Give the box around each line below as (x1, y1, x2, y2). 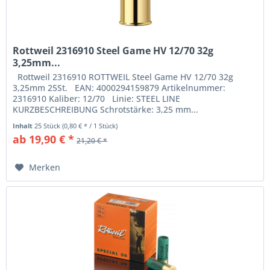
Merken (29, 161, 61, 173)
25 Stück (34, 121, 63, 130)
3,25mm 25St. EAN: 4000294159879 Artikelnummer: (13, 81, 226, 93)
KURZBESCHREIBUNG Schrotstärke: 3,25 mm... (13, 103, 199, 115)
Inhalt (13, 121, 35, 130)
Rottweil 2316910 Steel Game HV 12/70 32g (13, 43, 214, 57)
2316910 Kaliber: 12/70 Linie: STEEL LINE (13, 92, 186, 104)
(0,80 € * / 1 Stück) (62, 121, 118, 130)
